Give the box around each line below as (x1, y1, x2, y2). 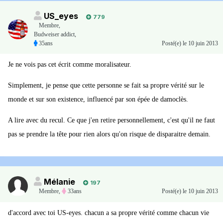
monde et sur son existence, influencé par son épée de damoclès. (8, 96, 188, 104)
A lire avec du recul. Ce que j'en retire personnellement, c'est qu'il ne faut (8, 116, 215, 124)
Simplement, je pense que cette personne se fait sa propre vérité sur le (8, 82, 204, 90)
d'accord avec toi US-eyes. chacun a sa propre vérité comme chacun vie (8, 209, 209, 217)
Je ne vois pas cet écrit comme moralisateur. (8, 61, 131, 69)
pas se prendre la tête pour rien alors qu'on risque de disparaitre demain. (8, 130, 211, 138)
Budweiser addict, (34, 31, 76, 38)
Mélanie (44, 177, 75, 187)
